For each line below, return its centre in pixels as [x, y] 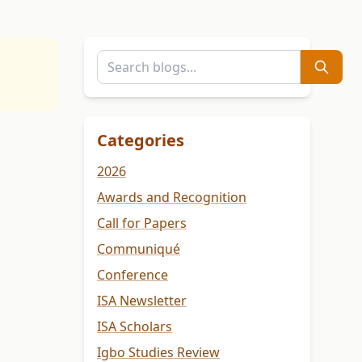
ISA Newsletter [142, 301]
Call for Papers [142, 223]
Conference [133, 275]
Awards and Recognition [172, 198]
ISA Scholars [135, 327]
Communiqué [139, 249]
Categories [141, 141]
